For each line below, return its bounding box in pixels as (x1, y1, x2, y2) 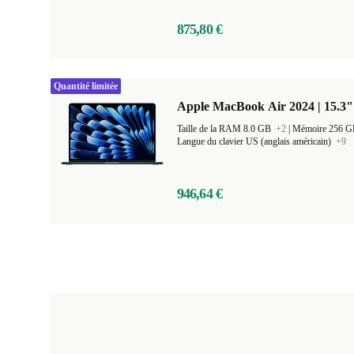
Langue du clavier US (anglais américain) (177, 136, 333, 147)
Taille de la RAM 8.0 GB (177, 123, 273, 134)
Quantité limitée (54, 81, 118, 92)
